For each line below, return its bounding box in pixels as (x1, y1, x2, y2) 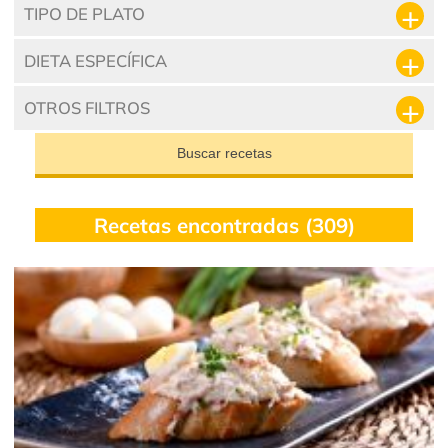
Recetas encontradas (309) (93, 211, 355, 238)
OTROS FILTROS (23, 96, 150, 118)
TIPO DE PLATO (23, 2, 145, 24)
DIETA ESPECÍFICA (23, 49, 167, 71)
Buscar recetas (176, 144, 272, 161)
